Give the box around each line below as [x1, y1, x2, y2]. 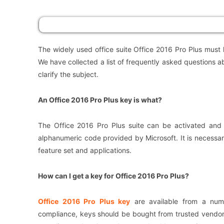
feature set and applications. [38, 146, 131, 155]
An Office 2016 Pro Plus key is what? [38, 95, 162, 104]
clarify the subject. [38, 70, 98, 79]
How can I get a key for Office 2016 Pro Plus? [38, 171, 189, 180]
